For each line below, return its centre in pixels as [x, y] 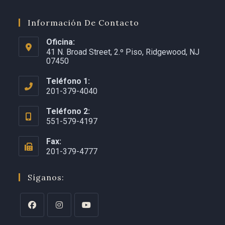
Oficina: [61, 42]
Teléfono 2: [68, 111]
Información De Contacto [84, 22]
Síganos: [46, 177]
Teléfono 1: [68, 81]
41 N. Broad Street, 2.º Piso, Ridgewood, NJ [123, 52]
